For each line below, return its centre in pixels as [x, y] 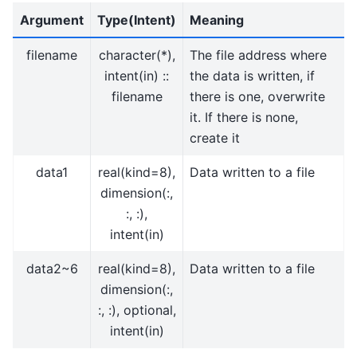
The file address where [258, 55]
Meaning [217, 20]
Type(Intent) [137, 20]
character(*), [137, 55]
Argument [52, 20]
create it [215, 138]
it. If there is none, [244, 118]
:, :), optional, [137, 310]
